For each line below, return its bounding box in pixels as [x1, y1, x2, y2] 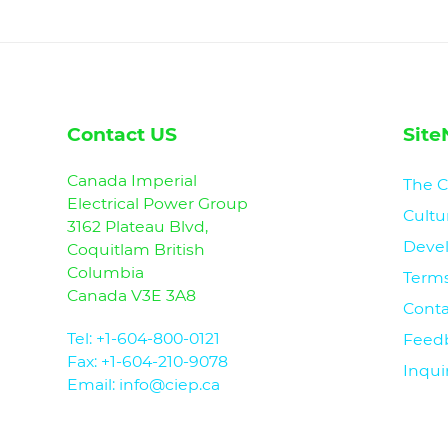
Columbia [67, 263, 145, 283]
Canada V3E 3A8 [67, 286, 197, 306]
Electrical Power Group [67, 194, 249, 214]
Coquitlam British [67, 240, 206, 260]
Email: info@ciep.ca [67, 375, 221, 395]
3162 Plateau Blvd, [67, 217, 209, 237]
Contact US [67, 123, 178, 147]
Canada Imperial [67, 171, 198, 191]
